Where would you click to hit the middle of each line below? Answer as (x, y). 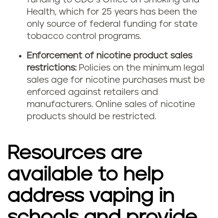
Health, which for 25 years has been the (112, 12)
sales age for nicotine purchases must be (116, 80)
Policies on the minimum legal (140, 68)
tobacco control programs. (84, 36)
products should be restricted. (93, 117)
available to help (85, 175)
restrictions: (52, 68)
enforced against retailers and (92, 92)
